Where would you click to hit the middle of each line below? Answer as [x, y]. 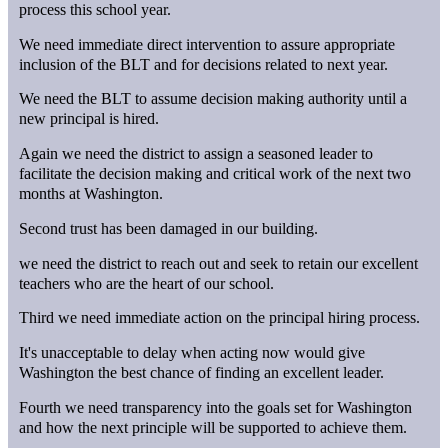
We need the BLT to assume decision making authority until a [213, 99]
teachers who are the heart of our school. [147, 283]
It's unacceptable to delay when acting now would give [192, 352]
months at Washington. [91, 194]
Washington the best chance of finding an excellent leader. [202, 372]
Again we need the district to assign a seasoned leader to [196, 154]
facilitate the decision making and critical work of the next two [215, 174]
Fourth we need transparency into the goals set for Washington [216, 407]
